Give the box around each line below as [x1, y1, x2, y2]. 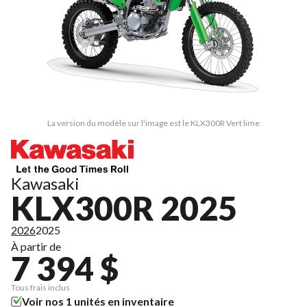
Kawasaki [11, 173, 79, 193]
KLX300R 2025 [11, 188, 237, 228]
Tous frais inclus [11, 282, 70, 293]
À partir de [11, 239, 61, 253]
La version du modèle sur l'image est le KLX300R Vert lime [47, 117, 260, 128]
